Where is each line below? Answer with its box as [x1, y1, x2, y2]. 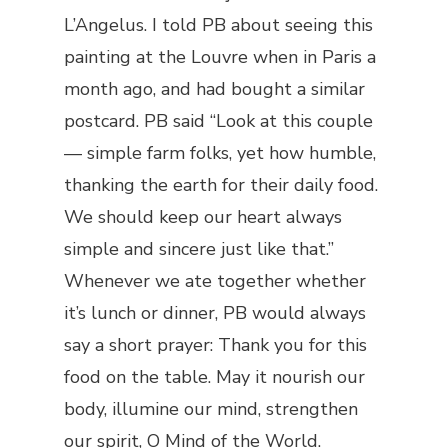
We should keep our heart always [64, 205, 342, 229]
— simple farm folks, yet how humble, [64, 141, 376, 165]
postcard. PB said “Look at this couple [64, 109, 373, 133]
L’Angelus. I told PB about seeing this [64, 13, 373, 37]
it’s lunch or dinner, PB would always [64, 301, 366, 325]
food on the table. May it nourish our [64, 365, 365, 389]
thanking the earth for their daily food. [64, 173, 378, 197]
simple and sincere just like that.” [64, 237, 334, 261]
